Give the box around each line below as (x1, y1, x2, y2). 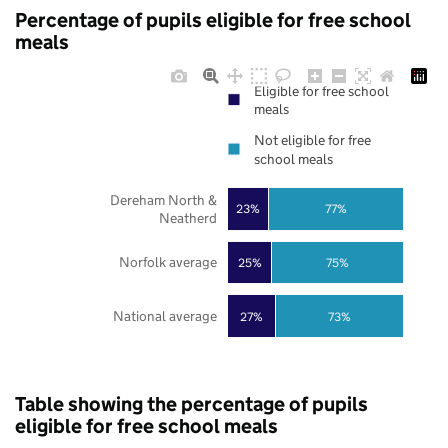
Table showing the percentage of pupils (15, 392, 368, 417)
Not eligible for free (254, 131, 371, 150)
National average (112, 307, 217, 326)
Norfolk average (118, 253, 217, 272)
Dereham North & (109, 190, 217, 209)
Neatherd (158, 209, 217, 228)
